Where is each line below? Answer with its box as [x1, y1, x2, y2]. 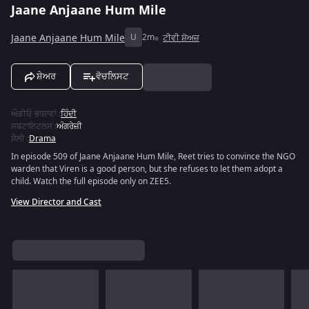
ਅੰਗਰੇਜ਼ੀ [57, 120, 82, 132]
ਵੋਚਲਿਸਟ [96, 71, 128, 81]
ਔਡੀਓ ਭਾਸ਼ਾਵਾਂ [11, 108, 57, 120]
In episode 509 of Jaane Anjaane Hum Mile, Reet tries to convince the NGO [11, 150, 295, 163]
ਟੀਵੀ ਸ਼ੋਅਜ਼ [163, 32, 199, 44]
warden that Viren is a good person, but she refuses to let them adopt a [11, 163, 283, 175]
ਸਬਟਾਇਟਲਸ [11, 120, 52, 132]
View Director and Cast [11, 196, 101, 208]
